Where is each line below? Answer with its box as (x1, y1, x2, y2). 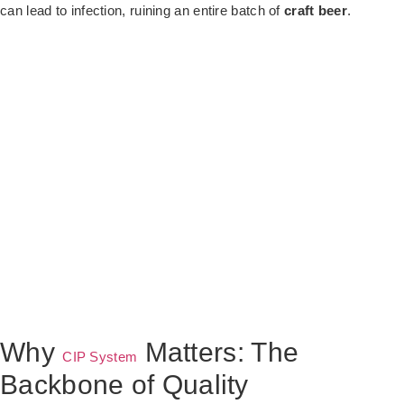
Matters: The (137, 337, 299, 368)
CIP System (62, 349, 138, 365)
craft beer (284, 3, 347, 19)
